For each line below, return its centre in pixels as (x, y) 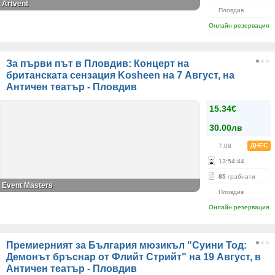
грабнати (241, 176)
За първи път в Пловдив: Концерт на (98, 64)
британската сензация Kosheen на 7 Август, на (120, 75)
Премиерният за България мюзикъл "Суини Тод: (126, 245)
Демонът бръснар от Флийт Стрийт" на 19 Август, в (134, 257)
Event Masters (27, 185)
